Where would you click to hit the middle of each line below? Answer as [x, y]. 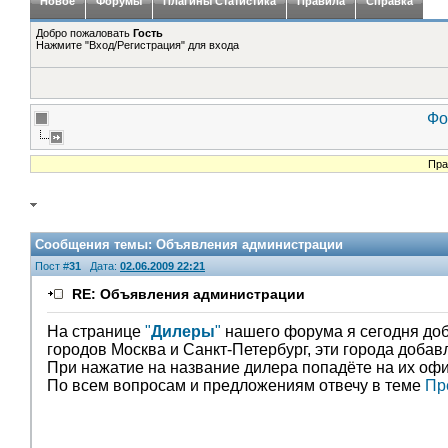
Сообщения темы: [93, 244]
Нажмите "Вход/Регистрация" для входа [137, 45]
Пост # [52, 266]
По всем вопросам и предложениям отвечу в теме [236, 385]
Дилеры [183, 331]
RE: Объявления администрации [188, 294]
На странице [96, 331]
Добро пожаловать [84, 33]
